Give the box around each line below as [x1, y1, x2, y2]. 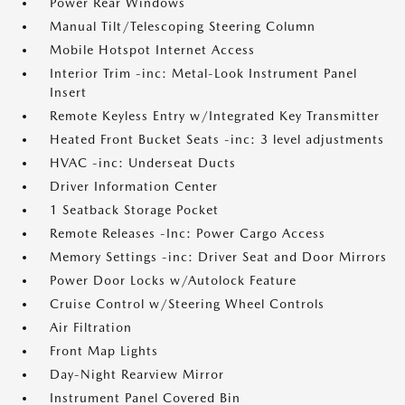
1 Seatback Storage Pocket [50, 202, 219, 217]
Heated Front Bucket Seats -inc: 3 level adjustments [50, 132, 384, 146]
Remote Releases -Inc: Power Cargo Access [50, 226, 325, 240]
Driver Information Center [50, 179, 218, 193]
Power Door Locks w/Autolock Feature [50, 273, 297, 287]
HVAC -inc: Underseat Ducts [50, 155, 236, 170]
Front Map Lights [50, 344, 158, 358]
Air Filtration [50, 320, 132, 334]
